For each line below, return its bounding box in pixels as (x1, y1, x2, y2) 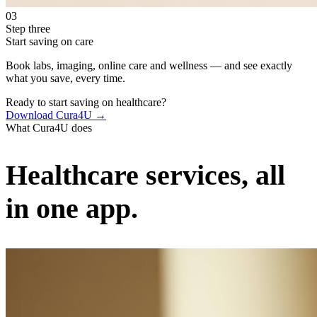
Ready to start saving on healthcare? (6, 96, 166, 109)
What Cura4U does (6, 122, 92, 134)
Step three (6, 23, 50, 35)
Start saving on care (6, 35, 93, 48)
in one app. (6, 192, 138, 224)
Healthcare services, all (6, 158, 285, 191)
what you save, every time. (6, 72, 125, 85)
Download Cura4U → (6, 109, 106, 122)
